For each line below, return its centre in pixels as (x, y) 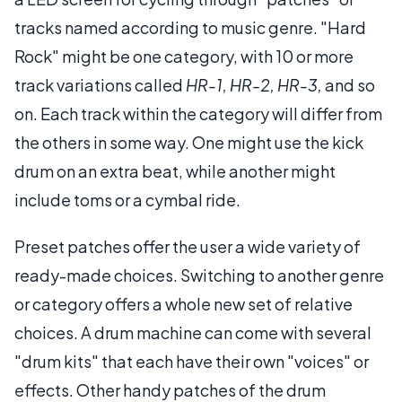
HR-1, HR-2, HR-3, (254, 84)
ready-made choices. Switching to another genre (199, 275)
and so (349, 84)
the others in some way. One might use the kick (189, 142)
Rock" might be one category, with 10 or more (184, 56)
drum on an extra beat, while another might (175, 170)
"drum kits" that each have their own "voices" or (192, 361)
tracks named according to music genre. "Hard (190, 27)
